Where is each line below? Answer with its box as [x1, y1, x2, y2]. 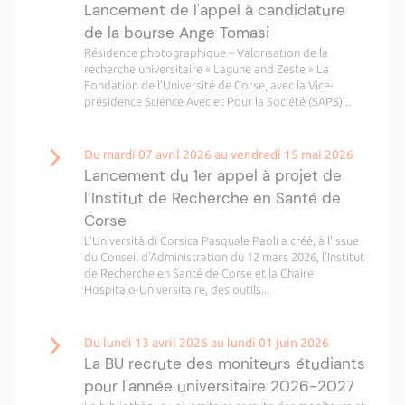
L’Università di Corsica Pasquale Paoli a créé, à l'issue [83, 234, 359, 247]
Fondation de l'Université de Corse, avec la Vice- [83, 79, 334, 91]
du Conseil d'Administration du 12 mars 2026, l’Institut [83, 250, 364, 263]
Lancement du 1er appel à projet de [83, 165, 342, 185]
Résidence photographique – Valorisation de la [83, 46, 328, 59]
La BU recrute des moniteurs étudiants [83, 353, 365, 373]
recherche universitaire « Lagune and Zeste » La [83, 62, 329, 75]
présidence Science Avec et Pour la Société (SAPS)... [83, 95, 351, 108]
